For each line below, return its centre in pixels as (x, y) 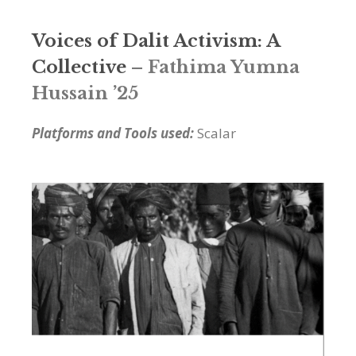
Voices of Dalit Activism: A (156, 41)
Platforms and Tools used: (114, 133)
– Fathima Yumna (213, 67)
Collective (79, 67)
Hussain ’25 (85, 93)
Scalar (217, 133)
